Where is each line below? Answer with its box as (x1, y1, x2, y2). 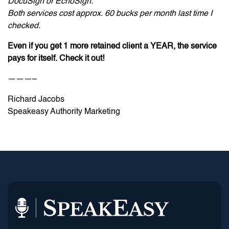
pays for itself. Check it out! (8, 54, 104, 63)
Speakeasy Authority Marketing (8, 107, 120, 116)
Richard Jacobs (8, 95, 64, 104)
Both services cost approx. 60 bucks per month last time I (8, 9, 212, 18)
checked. (8, 21, 40, 30)
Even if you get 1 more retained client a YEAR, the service (8, 42, 217, 51)
